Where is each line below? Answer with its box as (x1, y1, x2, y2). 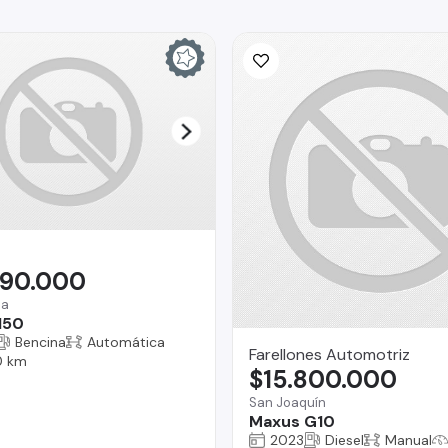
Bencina (14, 332, 66, 351)
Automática (86, 332, 165, 351)
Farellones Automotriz (249, 343, 410, 365)
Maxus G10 (249, 410, 335, 432)
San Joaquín (249, 393, 326, 411)
